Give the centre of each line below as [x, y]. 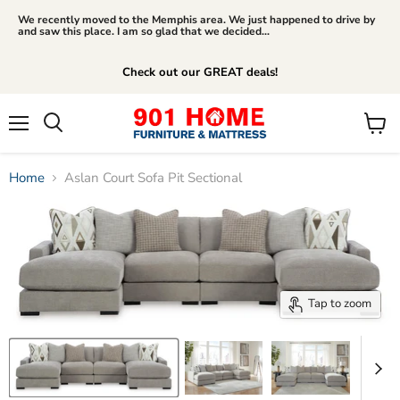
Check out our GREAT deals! [200, 72]
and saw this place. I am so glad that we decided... [144, 31]
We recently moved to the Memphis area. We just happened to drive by [196, 20]
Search [72, 140]
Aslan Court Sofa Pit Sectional [153, 178]
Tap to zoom [340, 304]
